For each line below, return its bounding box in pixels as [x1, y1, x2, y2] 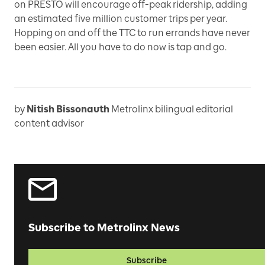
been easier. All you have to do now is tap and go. [14, 41, 227, 53]
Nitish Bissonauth [27, 104, 109, 115]
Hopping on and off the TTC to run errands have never [14, 27, 250, 38]
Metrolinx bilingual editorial [111, 104, 233, 115]
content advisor [14, 118, 84, 129]
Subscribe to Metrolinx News [28, 221, 180, 234]
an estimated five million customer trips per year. [14, 13, 227, 24]
